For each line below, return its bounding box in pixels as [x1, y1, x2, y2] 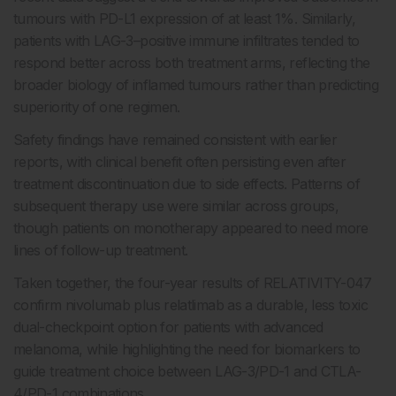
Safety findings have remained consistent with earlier [13, 131, 338, 149]
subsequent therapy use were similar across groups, [13, 197, 339, 216]
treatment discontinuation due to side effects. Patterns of [13, 175, 360, 194]
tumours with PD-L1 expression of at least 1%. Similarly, [13, 10, 356, 28]
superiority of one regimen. [13, 98, 180, 117]
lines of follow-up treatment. [13, 241, 188, 260]
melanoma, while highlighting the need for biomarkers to [13, 340, 361, 359]
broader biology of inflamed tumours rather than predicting [13, 76, 378, 95]
